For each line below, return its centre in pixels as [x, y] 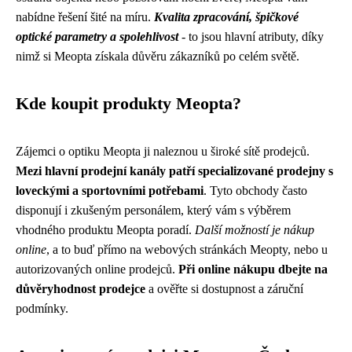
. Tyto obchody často [255, 190]
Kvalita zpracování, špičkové [226, 16]
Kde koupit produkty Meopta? [128, 103]
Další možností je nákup [255, 229]
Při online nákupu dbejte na [253, 269]
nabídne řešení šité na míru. [85, 16]
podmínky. [42, 308]
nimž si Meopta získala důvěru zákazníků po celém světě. [158, 56]
